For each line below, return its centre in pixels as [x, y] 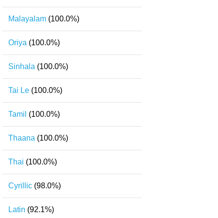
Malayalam [27, 19]
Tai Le [19, 90]
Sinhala [22, 66]
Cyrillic [20, 186]
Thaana [22, 138]
